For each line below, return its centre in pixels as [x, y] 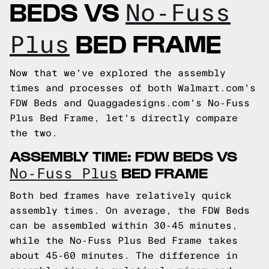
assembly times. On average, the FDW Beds [130, 210]
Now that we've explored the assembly [118, 73]
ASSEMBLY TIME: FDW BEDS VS [123, 155]
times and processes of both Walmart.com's [133, 88]
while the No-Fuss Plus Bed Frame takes [124, 240]
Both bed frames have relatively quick [121, 195]
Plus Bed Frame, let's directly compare [124, 118]
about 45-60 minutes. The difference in [124, 255]
